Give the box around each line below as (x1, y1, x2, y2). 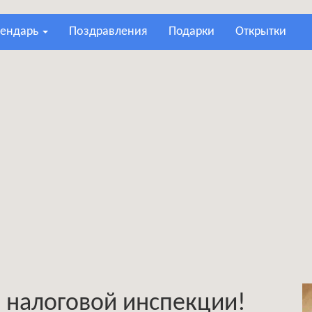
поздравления (77, 25, 148, 38)
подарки (176, 25, 214, 38)
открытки (244, 25, 286, 38)
